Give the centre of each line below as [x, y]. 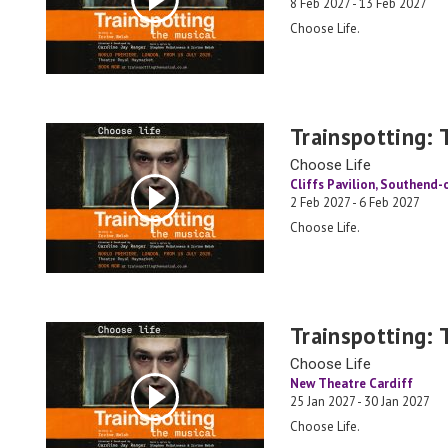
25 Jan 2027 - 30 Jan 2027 [360, 401]
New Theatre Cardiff [351, 383]
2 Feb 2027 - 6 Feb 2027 [355, 202]
